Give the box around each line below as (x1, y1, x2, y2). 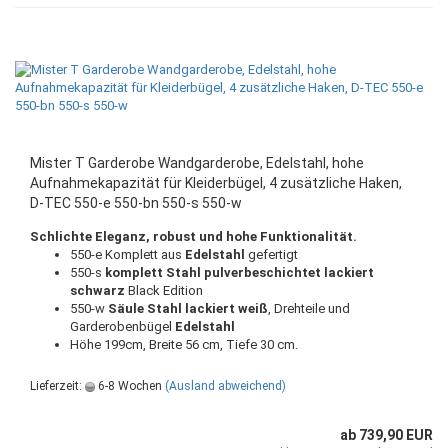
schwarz (70, 283, 125, 298)
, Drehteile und (268, 301, 350, 316)
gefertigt (245, 247, 298, 262)
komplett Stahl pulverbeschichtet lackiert (105, 265, 374, 280)
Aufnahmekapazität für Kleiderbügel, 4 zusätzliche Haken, (30, 175, 402, 191)
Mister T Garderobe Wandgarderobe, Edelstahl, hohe (30, 155, 364, 171)
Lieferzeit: (30, 379, 85, 393)
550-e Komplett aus (70, 247, 185, 262)
